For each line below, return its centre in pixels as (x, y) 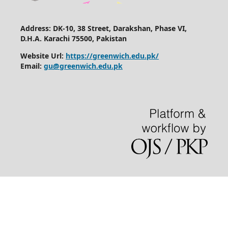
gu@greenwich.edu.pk (83, 66)
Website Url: (43, 56)
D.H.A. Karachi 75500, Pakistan (73, 39)
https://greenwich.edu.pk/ (112, 56)
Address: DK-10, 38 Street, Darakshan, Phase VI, (103, 28)
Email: (32, 66)
